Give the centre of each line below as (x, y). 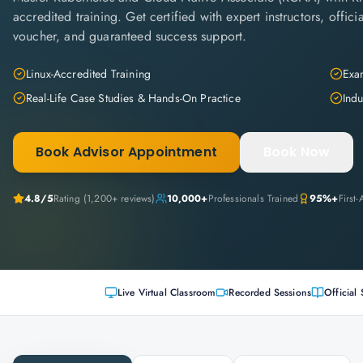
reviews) (137, 199)
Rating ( (70, 199)
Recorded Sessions (270, 293)
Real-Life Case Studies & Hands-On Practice (133, 98)
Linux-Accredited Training (88, 74)
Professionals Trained (253, 199)
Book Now (297, 152)
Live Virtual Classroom (167, 293)
